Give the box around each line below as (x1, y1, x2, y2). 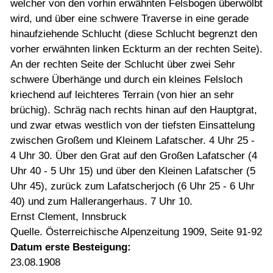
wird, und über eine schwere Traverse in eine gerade (10, 13, 249, 24)
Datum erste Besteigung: (10, 241, 131, 253)
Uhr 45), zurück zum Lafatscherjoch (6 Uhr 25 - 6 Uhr (10, 180, 255, 192)
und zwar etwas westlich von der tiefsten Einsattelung (10, 119, 255, 131)
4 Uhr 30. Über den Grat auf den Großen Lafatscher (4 (10, 150, 257, 161)
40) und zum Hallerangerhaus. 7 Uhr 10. (10, 196, 193, 207)
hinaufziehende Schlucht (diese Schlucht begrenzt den (10, 28, 257, 40)
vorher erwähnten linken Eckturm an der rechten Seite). (10, 43, 263, 55)
